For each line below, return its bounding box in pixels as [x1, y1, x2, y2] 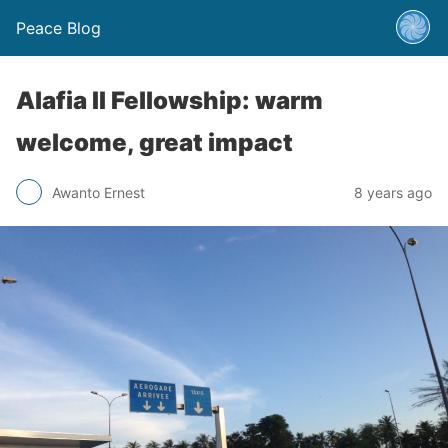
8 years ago [354, 183, 432, 201]
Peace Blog [16, 18, 101, 38]
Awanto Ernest [52, 183, 145, 201]
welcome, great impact [16, 128, 293, 157]
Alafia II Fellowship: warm [16, 86, 323, 115]
